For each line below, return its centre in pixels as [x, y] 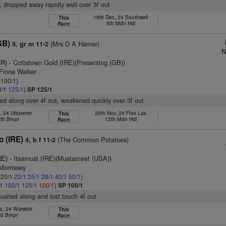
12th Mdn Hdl [121, 119]
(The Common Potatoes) [92, 139]
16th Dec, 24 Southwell [121, 17]
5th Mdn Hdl [121, 23]
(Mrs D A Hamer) [74, 44]
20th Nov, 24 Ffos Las [121, 113]
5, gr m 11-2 [31, 44]
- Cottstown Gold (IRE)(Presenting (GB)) [66, 62]
